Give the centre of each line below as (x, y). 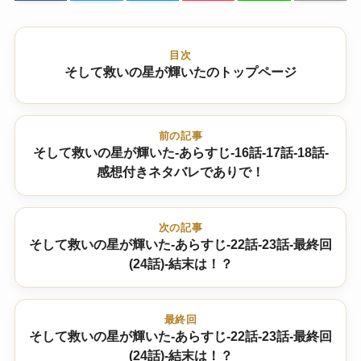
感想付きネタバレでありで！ (180, 172)
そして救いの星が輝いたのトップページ (180, 72)
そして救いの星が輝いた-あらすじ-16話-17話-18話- (180, 152)
